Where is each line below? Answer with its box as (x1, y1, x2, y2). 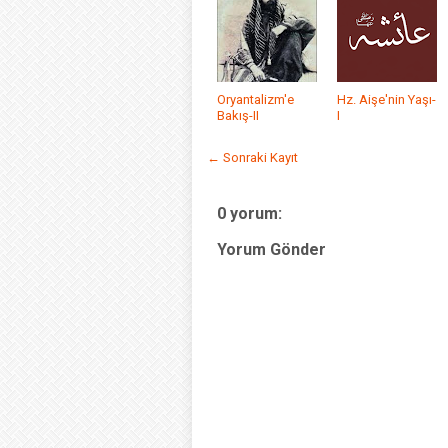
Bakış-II (217, 108, 259, 123)
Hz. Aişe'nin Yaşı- (337, 92, 436, 107)
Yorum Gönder (217, 240, 326, 259)
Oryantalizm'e (217, 92, 294, 107)
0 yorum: (217, 204, 282, 223)
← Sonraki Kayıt (207, 150, 298, 165)
